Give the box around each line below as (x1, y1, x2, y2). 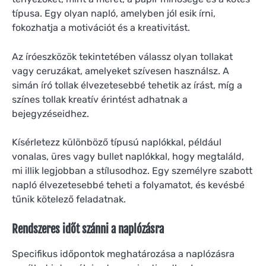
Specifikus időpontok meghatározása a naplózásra (12, 248, 235, 259)
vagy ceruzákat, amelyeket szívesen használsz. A (12, 65, 229, 77)
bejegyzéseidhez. (12, 107, 89, 119)
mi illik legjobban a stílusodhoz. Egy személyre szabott (12, 164, 252, 176)
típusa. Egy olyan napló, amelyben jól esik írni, (12, 8, 216, 20)
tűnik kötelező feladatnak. (12, 193, 126, 205)
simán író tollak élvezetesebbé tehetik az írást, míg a (12, 79, 242, 91)
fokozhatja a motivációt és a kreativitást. (12, 22, 190, 34)
